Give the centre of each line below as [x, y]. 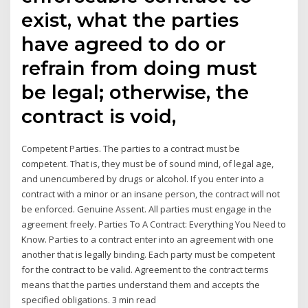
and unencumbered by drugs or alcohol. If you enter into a [143, 178]
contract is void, [102, 116]
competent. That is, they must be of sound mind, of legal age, [148, 163]
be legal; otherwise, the [135, 92]
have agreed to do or [124, 44]
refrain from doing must [140, 68]
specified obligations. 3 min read [89, 299]
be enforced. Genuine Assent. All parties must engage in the [147, 209]
